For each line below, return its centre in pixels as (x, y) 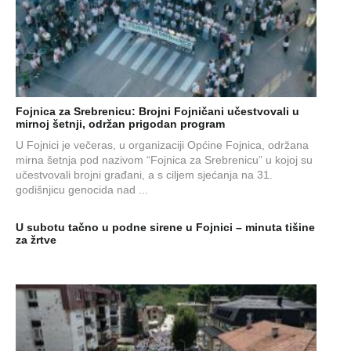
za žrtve (36, 240)
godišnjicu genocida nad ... (83, 190)
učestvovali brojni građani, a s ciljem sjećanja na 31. (144, 175)
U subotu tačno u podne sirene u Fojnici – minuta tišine (165, 227)
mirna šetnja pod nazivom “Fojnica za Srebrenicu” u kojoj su (164, 160)
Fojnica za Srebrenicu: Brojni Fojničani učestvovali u (157, 111)
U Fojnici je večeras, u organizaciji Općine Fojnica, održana (162, 145)
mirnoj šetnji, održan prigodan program (120, 124)
